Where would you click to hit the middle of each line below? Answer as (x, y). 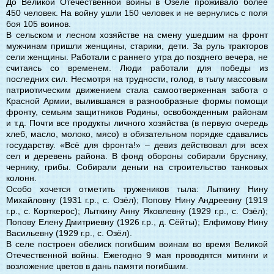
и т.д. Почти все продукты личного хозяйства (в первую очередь (137, 123)
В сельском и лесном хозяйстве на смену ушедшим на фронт (137, 35)
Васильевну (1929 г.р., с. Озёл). (69, 233)
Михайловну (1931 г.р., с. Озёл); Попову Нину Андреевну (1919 (137, 200)
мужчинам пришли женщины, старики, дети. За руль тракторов (137, 46)
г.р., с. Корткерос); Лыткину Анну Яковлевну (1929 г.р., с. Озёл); (137, 211)
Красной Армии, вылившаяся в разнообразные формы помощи (137, 101)
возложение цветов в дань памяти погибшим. (97, 266)
